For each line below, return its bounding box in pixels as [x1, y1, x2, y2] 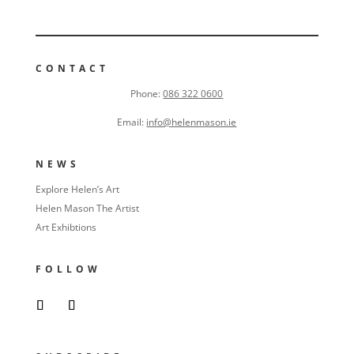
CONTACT [35, 61, 109, 75]
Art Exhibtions [35, 220, 96, 234]
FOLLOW [35, 262, 101, 276]
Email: [117, 115, 145, 129]
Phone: [130, 86, 161, 100]
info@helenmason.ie [146, 115, 237, 129]
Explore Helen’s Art [35, 182, 119, 196]
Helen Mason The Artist [35, 201, 139, 215]
